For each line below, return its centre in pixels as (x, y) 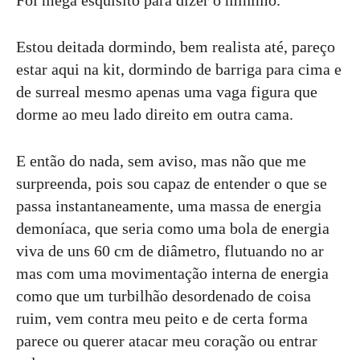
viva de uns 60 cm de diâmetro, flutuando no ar (170, 250)
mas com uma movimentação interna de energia (172, 273)
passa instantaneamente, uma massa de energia (169, 205)
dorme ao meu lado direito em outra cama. (155, 114)
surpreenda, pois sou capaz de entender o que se (172, 183)
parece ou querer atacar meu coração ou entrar (167, 340)
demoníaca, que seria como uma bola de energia (173, 228)
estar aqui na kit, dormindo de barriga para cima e (179, 69)
